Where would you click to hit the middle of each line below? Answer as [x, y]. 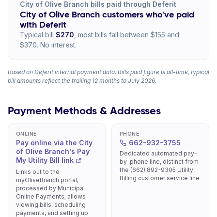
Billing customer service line [160, 178]
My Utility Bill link [45, 160]
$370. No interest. [48, 45]
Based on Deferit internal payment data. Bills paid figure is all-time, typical [108, 72]
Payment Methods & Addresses [85, 111]
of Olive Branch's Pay [53, 151]
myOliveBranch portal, [47, 180]
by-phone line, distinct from [159, 162]
